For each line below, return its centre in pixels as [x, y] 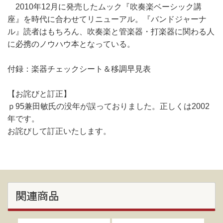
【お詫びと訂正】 [39, 94]
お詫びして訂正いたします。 [59, 131]
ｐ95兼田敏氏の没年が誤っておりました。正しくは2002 [109, 106]
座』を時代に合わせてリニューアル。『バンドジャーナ [107, 19]
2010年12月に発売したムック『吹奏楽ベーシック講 [105, 7]
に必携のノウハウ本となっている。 [71, 44]
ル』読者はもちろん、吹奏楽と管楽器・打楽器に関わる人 [111, 32]
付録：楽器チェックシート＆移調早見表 [79, 69]
